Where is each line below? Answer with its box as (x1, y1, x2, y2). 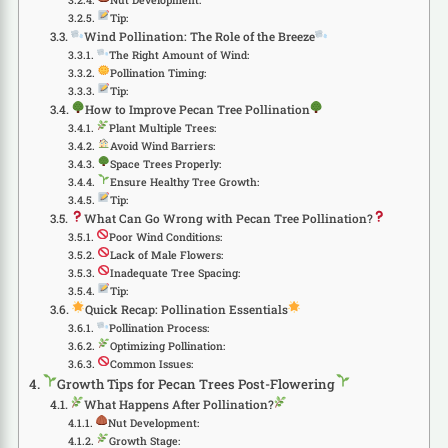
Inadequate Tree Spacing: (109, 265, 240, 280)
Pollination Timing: (109, 65, 206, 80)
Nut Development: (107, 415, 199, 430)
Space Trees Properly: (109, 156, 221, 171)
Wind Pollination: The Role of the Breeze (83, 28, 315, 44)
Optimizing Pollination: (109, 338, 225, 353)
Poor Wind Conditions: (108, 229, 222, 244)
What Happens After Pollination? (83, 396, 274, 412)
